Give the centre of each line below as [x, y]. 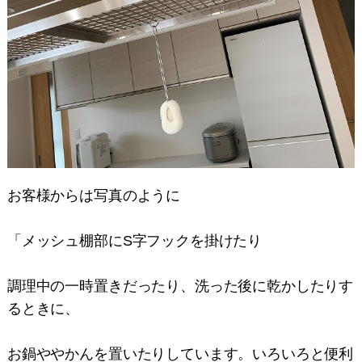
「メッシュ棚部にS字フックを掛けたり [135, 241]
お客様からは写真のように [94, 196]
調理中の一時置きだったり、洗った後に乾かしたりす [180, 286]
